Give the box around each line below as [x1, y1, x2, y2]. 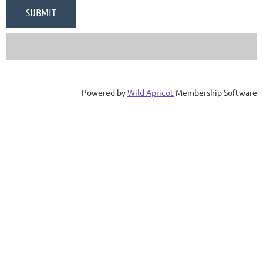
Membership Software [174, 86, 257, 97]
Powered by [82, 86, 127, 97]
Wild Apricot [127, 86, 174, 97]
